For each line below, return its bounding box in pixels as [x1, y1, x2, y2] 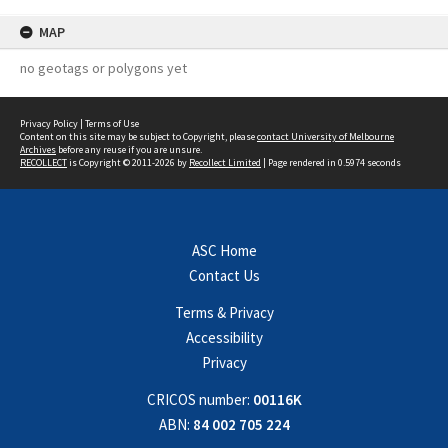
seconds [365, 156, 401, 169]
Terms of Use [85, 117, 139, 130]
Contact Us [188, 266, 260, 285]
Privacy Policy [20, 117, 78, 130]
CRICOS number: [146, 390, 250, 409]
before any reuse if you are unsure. [56, 143, 202, 156]
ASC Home [191, 241, 257, 260]
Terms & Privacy [174, 303, 274, 322]
